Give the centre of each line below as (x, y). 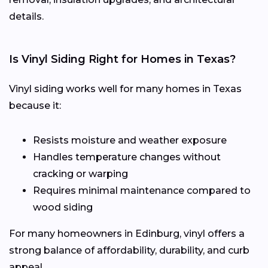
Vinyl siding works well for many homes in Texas (125, 89)
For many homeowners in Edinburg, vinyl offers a (127, 233)
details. (26, 16)
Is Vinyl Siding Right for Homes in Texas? (122, 59)
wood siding (63, 207)
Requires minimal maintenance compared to (142, 190)
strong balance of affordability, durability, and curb (129, 250)
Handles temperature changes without (127, 157)
